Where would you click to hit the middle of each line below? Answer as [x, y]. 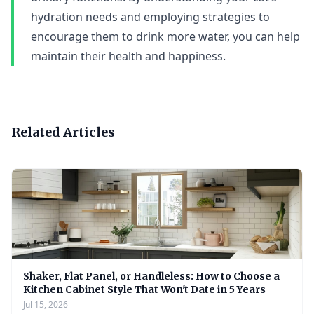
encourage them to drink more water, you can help [165, 36]
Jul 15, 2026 [46, 305]
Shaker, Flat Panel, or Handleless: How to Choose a [151, 276]
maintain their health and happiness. [128, 56]
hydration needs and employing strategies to [150, 17]
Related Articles [63, 132]
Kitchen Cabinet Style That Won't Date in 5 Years [144, 289]
